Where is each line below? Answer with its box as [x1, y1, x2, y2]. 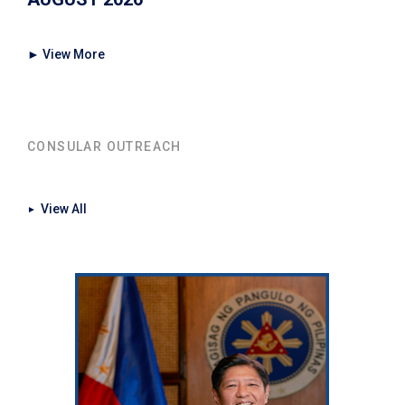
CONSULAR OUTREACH [27, 139, 182, 154]
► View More [27, 47, 105, 61]
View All [38, 202, 87, 216]
